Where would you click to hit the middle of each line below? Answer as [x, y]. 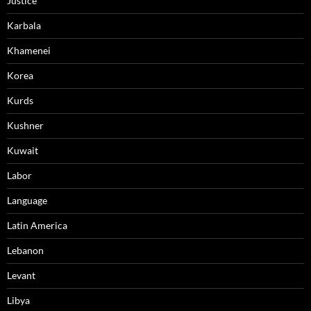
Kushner [25, 126]
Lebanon [25, 251]
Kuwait [23, 151]
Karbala [24, 26]
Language [27, 201]
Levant [21, 276]
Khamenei [29, 51]
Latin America [37, 226]
